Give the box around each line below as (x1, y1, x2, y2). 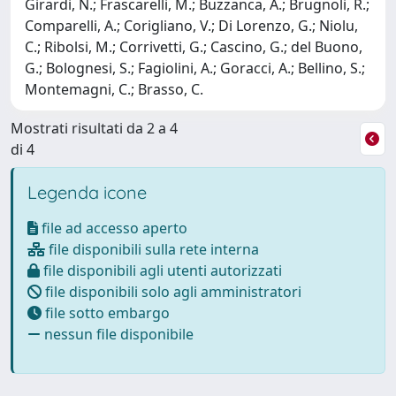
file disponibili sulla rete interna (45, 239, 259, 259)
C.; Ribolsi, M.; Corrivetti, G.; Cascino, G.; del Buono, (25, 36, 362, 57)
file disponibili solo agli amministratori (42, 281, 301, 301)
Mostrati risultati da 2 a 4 (11, 118, 178, 138)
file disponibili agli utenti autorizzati (40, 260, 282, 280)
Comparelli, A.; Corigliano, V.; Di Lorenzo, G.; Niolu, (25, 15, 358, 35)
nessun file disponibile (41, 324, 194, 344)
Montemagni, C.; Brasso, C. (25, 79, 203, 99)
